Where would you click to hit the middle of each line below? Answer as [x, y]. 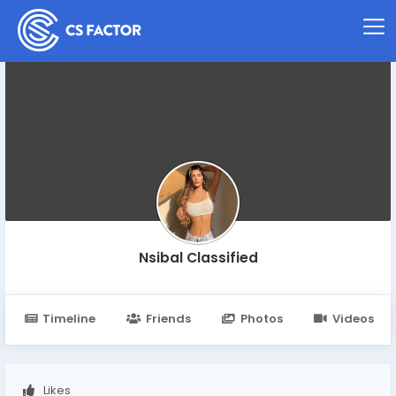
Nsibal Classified [198, 258]
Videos [353, 319]
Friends [168, 319]
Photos [261, 319]
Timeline [69, 319]
